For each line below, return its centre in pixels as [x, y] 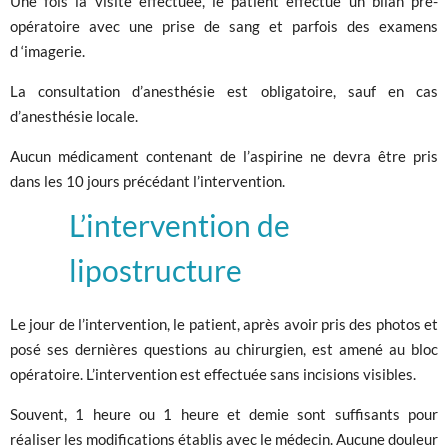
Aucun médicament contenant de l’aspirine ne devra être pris [224, 156]
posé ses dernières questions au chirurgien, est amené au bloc [224, 348]
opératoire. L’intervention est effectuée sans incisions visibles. [213, 373]
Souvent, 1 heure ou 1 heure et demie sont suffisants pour [224, 413]
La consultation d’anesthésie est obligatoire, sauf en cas [224, 91]
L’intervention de [179, 225]
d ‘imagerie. [47, 51]
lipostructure [155, 270]
